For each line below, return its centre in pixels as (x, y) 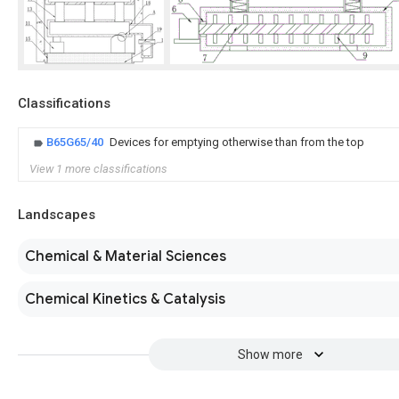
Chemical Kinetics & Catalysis (125, 299)
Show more (270, 354)
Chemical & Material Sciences (126, 256)
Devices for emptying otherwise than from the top (237, 142)
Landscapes (57, 215)
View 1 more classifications (98, 169)
